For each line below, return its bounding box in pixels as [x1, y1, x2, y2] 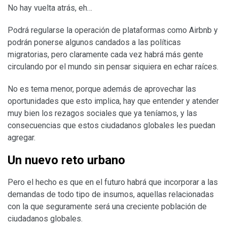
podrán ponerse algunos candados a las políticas [8, 37, 181, 47]
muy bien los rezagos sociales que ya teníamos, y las [8, 108, 197, 118]
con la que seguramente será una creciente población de [8, 201, 207, 211]
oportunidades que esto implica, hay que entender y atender [8, 96, 219, 106]
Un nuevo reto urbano [8, 153, 125, 167]
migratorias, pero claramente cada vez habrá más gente [8, 49, 203, 59]
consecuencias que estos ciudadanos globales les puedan [8, 120, 215, 130]
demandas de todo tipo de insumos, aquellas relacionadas [8, 189, 214, 199]
